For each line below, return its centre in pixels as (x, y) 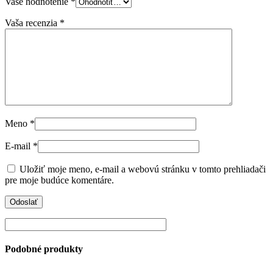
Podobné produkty (44, 249)
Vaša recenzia (32, 23)
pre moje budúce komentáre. (59, 180)
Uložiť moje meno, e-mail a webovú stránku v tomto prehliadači (143, 169)
